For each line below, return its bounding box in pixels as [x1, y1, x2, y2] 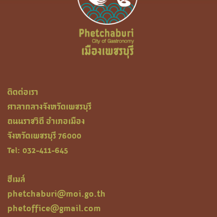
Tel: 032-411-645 [7, 143, 68, 157]
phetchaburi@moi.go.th [7, 186, 106, 201]
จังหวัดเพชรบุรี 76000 [7, 128, 81, 142]
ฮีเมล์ [7, 172, 25, 186]
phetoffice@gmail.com [7, 200, 104, 215]
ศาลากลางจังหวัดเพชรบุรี [7, 99, 92, 113]
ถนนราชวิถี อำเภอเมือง [7, 114, 85, 128]
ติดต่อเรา [7, 85, 38, 99]
